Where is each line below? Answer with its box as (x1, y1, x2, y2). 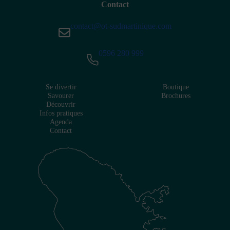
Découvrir (46, 100, 76, 108)
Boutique (163, 83, 189, 91)
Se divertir (45, 83, 76, 91)
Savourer (48, 91, 74, 100)
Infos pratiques (39, 109, 83, 117)
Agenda (50, 118, 72, 126)
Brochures (161, 91, 191, 100)
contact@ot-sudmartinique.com (70, 22, 171, 31)
